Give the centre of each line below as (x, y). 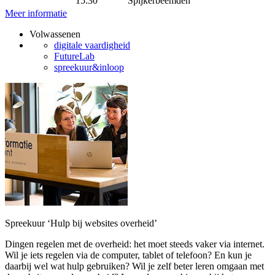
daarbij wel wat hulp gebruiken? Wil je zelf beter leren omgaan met (134, 266)
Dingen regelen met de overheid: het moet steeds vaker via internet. (135, 244)
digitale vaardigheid (92, 45)
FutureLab (74, 56)
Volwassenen (55, 34)
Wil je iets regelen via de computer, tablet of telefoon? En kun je (128, 255)
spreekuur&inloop (89, 67)
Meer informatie (36, 13)
